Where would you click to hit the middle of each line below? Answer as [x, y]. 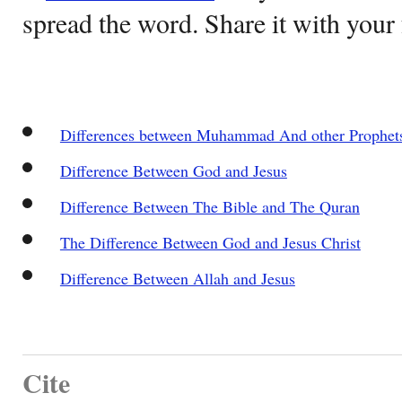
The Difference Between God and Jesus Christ [210, 242]
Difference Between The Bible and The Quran [210, 206]
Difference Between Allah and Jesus [177, 278]
